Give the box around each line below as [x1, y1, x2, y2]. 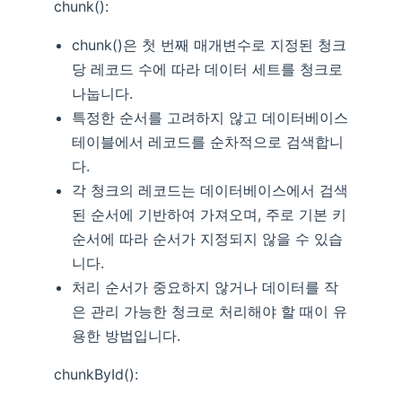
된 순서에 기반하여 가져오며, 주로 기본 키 [72, 205, 346, 224]
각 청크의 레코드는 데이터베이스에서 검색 [72, 181, 348, 200]
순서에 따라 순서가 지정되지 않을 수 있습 [72, 230, 343, 249]
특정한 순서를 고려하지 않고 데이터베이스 [72, 109, 348, 127]
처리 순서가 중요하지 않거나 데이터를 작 [72, 278, 338, 297]
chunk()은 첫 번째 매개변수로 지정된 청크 [72, 36, 346, 55]
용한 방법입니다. [72, 327, 180, 345]
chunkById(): [54, 365, 138, 384]
